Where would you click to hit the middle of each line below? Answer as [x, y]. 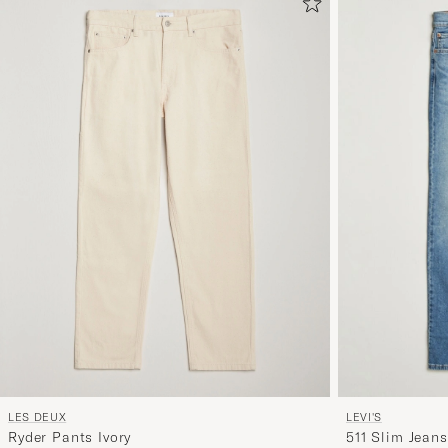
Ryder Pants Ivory [70, 436]
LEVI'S [364, 416]
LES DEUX [37, 416]
